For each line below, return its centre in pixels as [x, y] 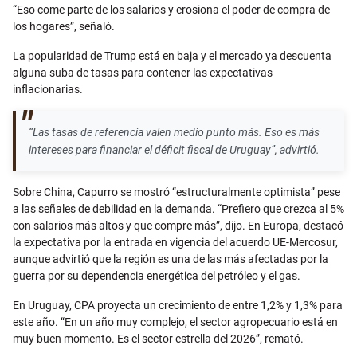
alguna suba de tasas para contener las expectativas [143, 73]
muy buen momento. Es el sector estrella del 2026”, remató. [158, 339]
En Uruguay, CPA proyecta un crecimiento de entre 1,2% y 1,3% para [178, 306]
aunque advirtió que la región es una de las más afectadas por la [171, 259]
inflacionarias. [48, 90]
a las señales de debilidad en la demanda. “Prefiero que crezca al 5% [178, 209]
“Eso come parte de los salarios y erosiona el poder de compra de [171, 10]
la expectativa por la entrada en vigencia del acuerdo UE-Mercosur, [175, 243]
